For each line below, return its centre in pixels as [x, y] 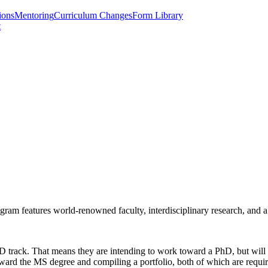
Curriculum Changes [93, 16]
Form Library [158, 16]
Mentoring [34, 16]
